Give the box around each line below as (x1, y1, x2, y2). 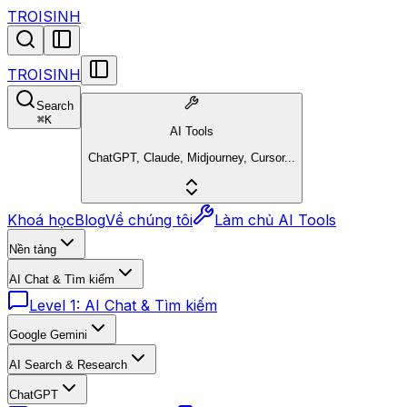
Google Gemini (9, 327, 87, 342)
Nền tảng (9, 242, 56, 256)
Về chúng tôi (105, 210, 193, 229)
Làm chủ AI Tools (214, 210, 336, 229)
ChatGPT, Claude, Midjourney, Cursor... (88, 150, 295, 164)
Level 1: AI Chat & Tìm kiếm (29, 295, 217, 314)
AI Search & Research (9, 357, 127, 372)
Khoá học (7, 210, 74, 229)
